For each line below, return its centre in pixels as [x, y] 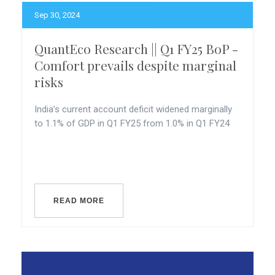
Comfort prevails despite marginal [135, 65]
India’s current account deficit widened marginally [133, 109]
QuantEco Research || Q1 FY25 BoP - [136, 48]
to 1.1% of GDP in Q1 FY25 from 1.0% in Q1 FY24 [132, 123]
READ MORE [79, 201]
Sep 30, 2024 [57, 15]
